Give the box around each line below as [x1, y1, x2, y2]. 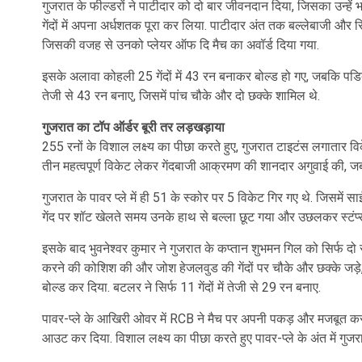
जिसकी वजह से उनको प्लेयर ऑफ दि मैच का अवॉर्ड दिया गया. [42, 37, 319, 53]
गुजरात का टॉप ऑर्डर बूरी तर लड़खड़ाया [42, 120, 225, 135]
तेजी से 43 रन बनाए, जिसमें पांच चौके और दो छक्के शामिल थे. [42, 88, 320, 103]
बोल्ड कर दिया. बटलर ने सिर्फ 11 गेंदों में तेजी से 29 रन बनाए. [42, 280, 321, 295]
